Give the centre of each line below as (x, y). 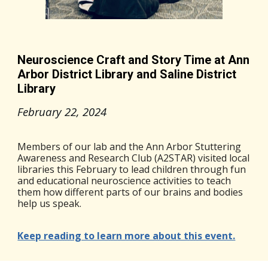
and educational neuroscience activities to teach (124, 181)
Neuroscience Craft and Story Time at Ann (134, 60)
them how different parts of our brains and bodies (130, 192)
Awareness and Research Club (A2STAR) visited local (134, 158)
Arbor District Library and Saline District (127, 74)
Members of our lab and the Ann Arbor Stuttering (130, 147)
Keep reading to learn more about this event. (127, 236)
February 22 (47, 112)
